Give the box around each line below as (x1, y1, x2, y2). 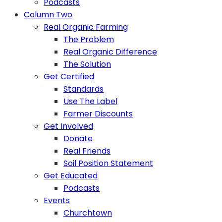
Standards (63, 83, 104, 95)
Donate (63, 133, 93, 145)
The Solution (63, 58, 111, 70)
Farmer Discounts (63, 108, 133, 120)
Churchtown (63, 207, 112, 219)
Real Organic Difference (63, 46, 157, 58)
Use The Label (63, 96, 117, 108)
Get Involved (44, 120, 93, 132)
